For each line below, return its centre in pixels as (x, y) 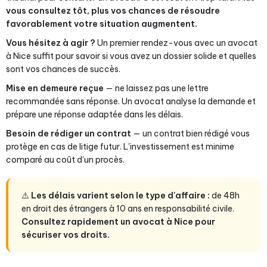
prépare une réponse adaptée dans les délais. (94, 114)
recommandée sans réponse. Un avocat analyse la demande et (131, 101)
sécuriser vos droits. (66, 235)
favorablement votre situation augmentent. (102, 24)
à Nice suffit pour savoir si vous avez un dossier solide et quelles (131, 56)
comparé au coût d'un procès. (65, 160)
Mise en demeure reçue (55, 88)
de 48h (225, 195)
